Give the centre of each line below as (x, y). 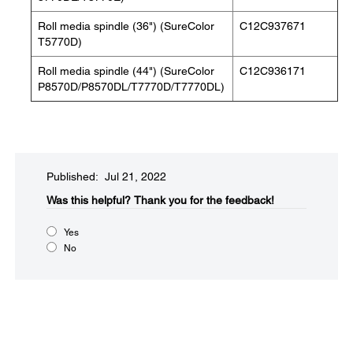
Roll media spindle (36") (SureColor (126, 26)
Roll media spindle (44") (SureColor (126, 71)
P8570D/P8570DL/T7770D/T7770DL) (131, 87)
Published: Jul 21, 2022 (106, 176)
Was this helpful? (89, 200)
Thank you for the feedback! (204, 200)
